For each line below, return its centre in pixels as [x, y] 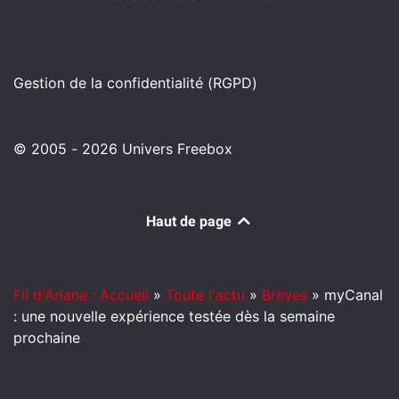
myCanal [354, 295]
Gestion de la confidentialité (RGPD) [135, 83]
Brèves [285, 295]
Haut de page [191, 222]
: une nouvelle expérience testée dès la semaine [174, 317]
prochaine [47, 338]
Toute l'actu [205, 295]
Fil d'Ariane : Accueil [81, 295]
